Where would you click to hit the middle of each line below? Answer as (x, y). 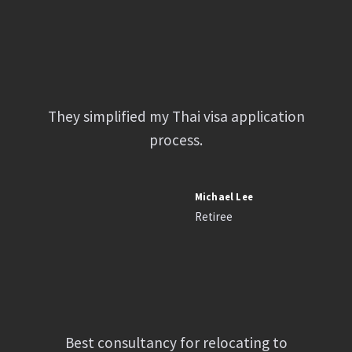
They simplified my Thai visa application (176, 116)
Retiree (214, 216)
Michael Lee (224, 196)
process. (176, 140)
